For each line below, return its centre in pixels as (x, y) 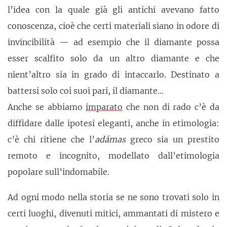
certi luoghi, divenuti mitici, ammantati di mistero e (113, 213)
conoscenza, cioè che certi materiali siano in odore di (113, 26)
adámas (110, 140)
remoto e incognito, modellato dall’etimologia (113, 156)
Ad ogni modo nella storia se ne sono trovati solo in (113, 197)
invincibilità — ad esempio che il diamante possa (113, 42)
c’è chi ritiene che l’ (51, 140)
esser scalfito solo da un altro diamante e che (113, 59)
